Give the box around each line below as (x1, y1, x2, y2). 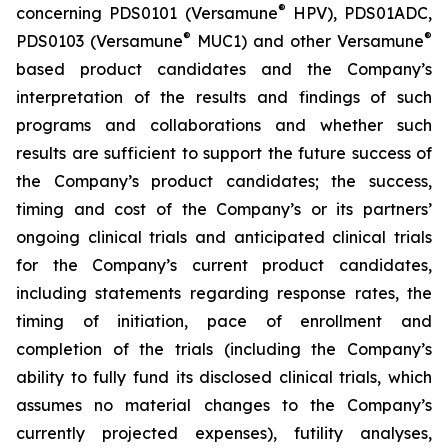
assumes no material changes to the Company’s (16, 395, 432, 415)
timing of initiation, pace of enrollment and (16, 311, 432, 331)
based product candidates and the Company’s (16, 59, 432, 79)
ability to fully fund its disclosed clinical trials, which (16, 367, 432, 387)
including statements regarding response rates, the (16, 283, 432, 303)
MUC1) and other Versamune (191, 31, 424, 51)
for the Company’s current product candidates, (16, 255, 432, 275)
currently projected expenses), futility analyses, (16, 423, 432, 443)
